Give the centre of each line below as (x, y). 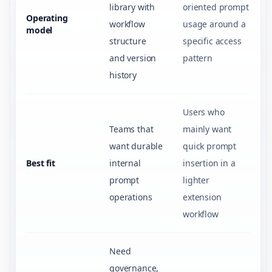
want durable (136, 146)
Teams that (131, 129)
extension (202, 197)
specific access (212, 41)
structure (128, 41)
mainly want (207, 129)
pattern (198, 58)
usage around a (214, 24)
